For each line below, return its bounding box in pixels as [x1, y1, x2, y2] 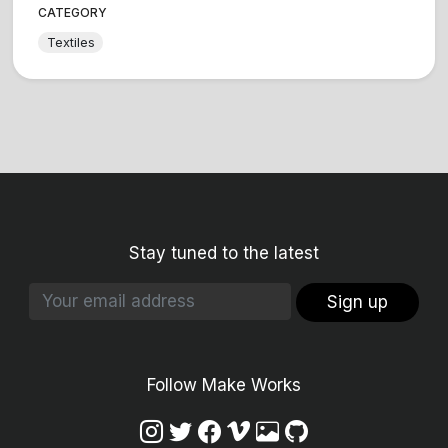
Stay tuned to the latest [129, 242, 319, 263]
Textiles [46, 34, 95, 50]
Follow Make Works [147, 374, 301, 395]
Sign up [327, 291, 389, 312]
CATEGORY [38, 5, 108, 21]
